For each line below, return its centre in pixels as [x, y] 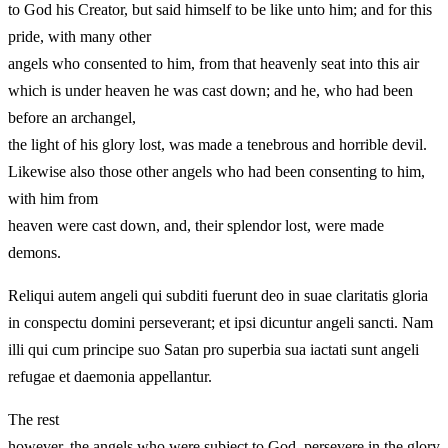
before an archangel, [72, 117]
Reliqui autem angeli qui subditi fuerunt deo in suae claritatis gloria [218, 295]
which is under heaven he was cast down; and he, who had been [210, 90]
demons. [34, 252]
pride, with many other [79, 36]
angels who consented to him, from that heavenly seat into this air [213, 63]
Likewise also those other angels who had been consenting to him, [216, 171]
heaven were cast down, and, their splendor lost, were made [196, 225]
